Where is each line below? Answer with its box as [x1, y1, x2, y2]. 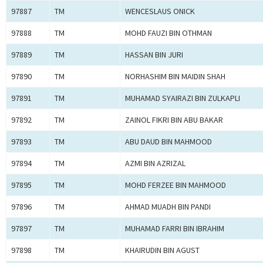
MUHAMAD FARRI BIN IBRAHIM [125, 223, 224, 234]
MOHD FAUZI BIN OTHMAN [125, 28, 212, 39]
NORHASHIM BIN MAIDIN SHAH [125, 71, 225, 82]
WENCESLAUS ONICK [125, 6, 195, 17]
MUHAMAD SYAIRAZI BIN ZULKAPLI [125, 93, 240, 104]
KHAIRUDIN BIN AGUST [125, 245, 200, 256]
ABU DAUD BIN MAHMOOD [125, 136, 212, 147]
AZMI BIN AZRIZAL [125, 158, 186, 169]
